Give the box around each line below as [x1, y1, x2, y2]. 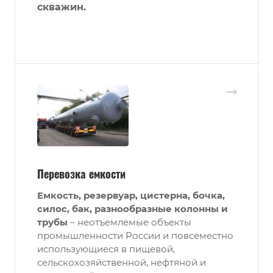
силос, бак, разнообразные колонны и [37, 202, 228, 214]
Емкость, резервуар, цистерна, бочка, [37, 189, 225, 201]
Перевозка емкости [37, 165, 126, 182]
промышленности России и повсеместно [37, 229, 233, 241]
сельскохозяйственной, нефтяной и [37, 256, 206, 268]
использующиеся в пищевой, [37, 243, 175, 255]
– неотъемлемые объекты [68, 216, 191, 228]
